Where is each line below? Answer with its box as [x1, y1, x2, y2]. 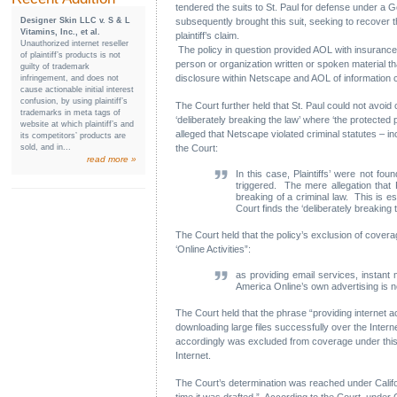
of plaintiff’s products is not [20, 51, 121, 59]
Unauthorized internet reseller [20, 39, 128, 48]
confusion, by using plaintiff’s [20, 97, 128, 105]
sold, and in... [20, 143, 71, 152]
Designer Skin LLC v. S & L [20, 16, 130, 25]
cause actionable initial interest [20, 85, 134, 94]
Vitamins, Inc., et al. [20, 27, 100, 36]
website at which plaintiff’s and [20, 120, 134, 128]
